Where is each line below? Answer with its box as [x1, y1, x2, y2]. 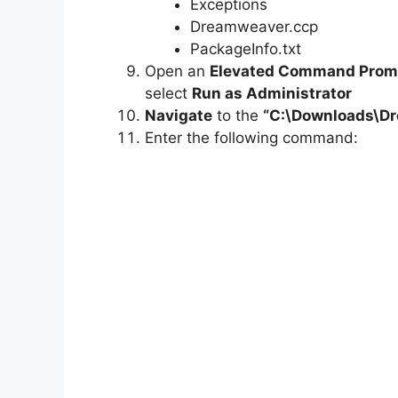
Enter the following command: [145, 129, 358, 147]
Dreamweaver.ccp [190, 18, 318, 36]
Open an [145, 62, 210, 81]
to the [212, 107, 263, 125]
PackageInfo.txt [190, 40, 301, 59]
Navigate [145, 107, 212, 125]
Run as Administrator [192, 84, 352, 103]
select [145, 84, 192, 103]
